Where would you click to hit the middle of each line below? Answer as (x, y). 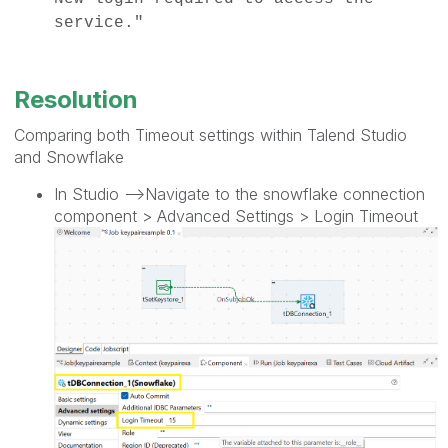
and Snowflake (69, 156)
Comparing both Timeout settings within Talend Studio (210, 134)
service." (99, 22)
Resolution (76, 99)
